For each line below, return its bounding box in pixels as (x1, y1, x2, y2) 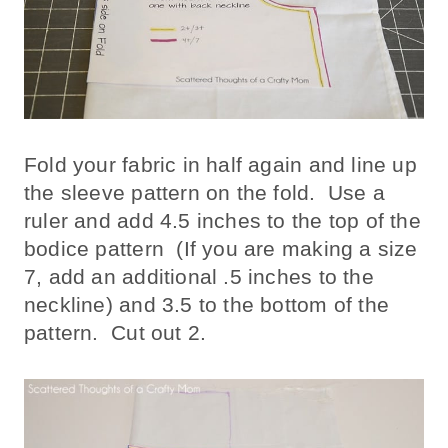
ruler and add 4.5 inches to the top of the (24, 209, 421, 233)
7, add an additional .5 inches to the (24, 265, 374, 289)
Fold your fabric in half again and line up (24, 153, 417, 177)
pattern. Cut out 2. (24, 321, 207, 345)
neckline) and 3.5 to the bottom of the (24, 293, 389, 317)
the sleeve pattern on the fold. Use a (24, 181, 385, 205)
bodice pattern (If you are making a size (24, 237, 418, 261)
